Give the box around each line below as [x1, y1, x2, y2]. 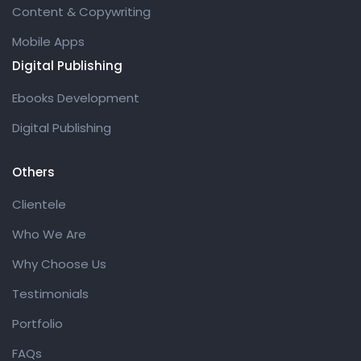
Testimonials [12, 285, 89, 303]
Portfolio [12, 315, 63, 333]
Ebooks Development [12, 89, 139, 107]
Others [12, 164, 55, 181]
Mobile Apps [12, 33, 85, 51]
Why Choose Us [12, 255, 106, 273]
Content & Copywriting [12, 3, 151, 21]
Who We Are [12, 226, 86, 243]
